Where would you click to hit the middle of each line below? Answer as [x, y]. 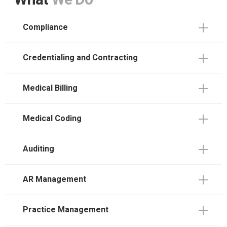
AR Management [54, 179]
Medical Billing [50, 88]
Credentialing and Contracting [80, 58]
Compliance [45, 27]
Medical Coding [52, 119]
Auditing [39, 149]
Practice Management [66, 210]
